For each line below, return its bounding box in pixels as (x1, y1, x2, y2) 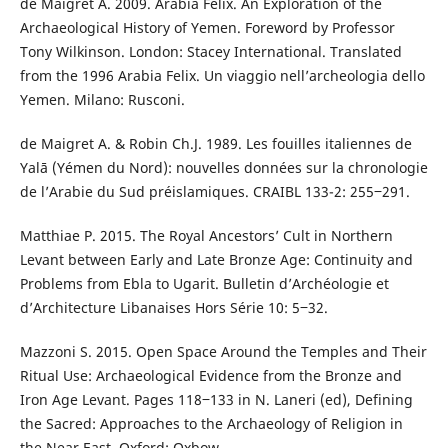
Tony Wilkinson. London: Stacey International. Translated (19, 41, 402, 61)
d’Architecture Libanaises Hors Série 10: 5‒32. (19, 297, 328, 317)
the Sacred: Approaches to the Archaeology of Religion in (19, 413, 403, 433)
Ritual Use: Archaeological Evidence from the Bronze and (19, 365, 402, 385)
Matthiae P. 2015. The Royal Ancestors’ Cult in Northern (19, 225, 393, 245)
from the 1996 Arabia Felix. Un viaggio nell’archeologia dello (19, 65, 425, 85)
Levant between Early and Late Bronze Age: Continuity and (19, 249, 413, 269)
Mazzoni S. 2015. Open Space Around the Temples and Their (19, 341, 427, 361)
